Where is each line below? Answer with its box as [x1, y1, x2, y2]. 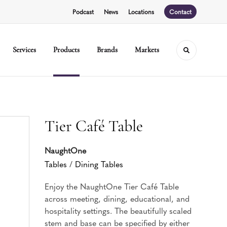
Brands [97, 45, 118, 54]
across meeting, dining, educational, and [45, 193, 190, 204]
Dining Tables [75, 158, 123, 169]
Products [53, 45, 80, 54]
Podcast [72, 8, 94, 16]
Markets [135, 45, 159, 54]
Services [12, 45, 36, 54]
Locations [128, 8, 154, 16]
